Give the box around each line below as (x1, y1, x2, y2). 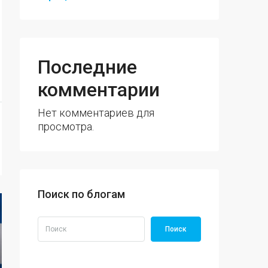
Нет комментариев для (38, 106, 154, 119)
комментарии (38, 78, 160, 101)
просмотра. (38, 120, 94, 133)
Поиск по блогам (38, 188, 125, 200)
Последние (38, 56, 137, 78)
